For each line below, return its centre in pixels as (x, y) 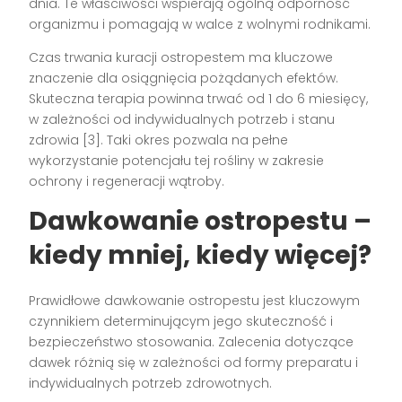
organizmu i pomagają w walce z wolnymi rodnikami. (200, 24)
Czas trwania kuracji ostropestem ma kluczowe (181, 57)
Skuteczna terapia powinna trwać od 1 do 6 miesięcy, (199, 98)
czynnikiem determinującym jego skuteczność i (181, 321)
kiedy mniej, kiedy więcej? (201, 255)
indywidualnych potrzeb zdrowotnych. (151, 383)
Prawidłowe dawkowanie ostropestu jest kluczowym (195, 300)
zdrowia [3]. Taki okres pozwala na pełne (159, 140)
